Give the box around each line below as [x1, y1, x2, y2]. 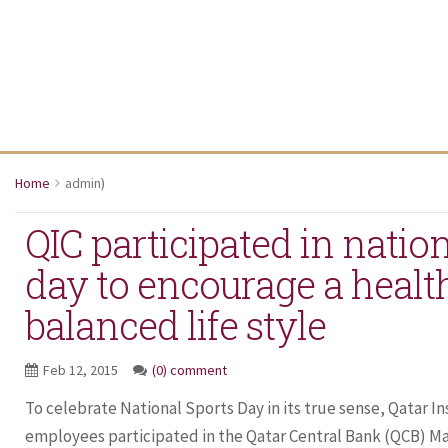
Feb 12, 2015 [43, 361, 121, 379]
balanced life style [25, 300, 326, 350]
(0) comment [152, 361, 227, 379]
